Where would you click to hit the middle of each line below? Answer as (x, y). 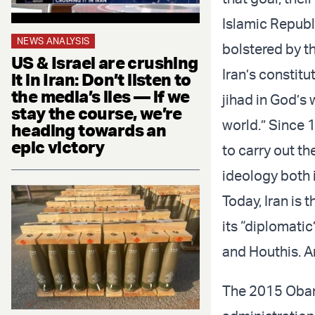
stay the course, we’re (97, 113)
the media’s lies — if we (101, 96)
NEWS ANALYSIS (53, 40)
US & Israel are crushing (105, 62)
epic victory (58, 147)
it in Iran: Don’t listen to (101, 79)
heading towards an (89, 130)
